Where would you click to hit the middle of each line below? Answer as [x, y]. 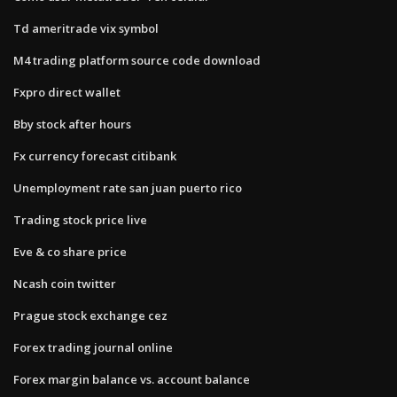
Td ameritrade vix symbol [86, 28]
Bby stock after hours [72, 124]
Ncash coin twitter [65, 283]
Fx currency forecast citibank [95, 156]
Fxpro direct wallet [67, 92]
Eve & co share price [70, 251]
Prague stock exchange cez [90, 315]
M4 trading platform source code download [137, 60]
